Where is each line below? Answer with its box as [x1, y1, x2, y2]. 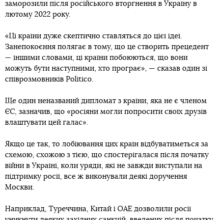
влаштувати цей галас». [5, 118, 88, 126]
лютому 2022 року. [5, 10, 71, 18]
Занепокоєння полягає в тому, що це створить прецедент [5, 43, 209, 51]
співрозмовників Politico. [5, 75, 94, 83]
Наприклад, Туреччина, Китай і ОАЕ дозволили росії [5, 205, 191, 213]
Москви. [5, 183, 34, 191]
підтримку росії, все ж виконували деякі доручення [5, 172, 187, 180]
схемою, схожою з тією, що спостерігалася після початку [5, 151, 209, 159]
